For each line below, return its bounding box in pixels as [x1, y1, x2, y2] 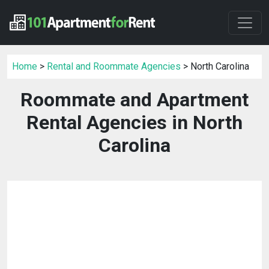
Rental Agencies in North [26, 111, 243, 134]
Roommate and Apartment [20, 88, 249, 112]
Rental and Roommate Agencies [47, 61, 181, 73]
